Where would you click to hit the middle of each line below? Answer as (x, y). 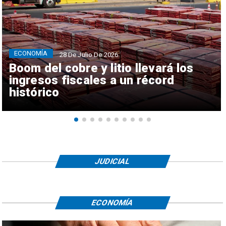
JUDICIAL (113, 162)
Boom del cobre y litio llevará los (101, 68)
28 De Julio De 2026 (89, 54)
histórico (34, 93)
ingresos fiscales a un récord (92, 80)
